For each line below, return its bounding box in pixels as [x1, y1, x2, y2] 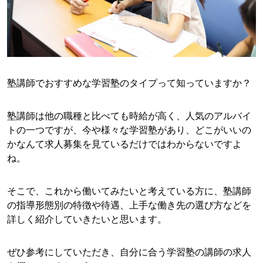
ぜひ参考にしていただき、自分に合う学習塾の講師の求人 [7, 246, 251, 258]
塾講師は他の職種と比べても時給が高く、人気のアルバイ [7, 110, 251, 122]
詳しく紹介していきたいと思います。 [7, 213, 167, 225]
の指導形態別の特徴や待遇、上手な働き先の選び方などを [7, 199, 251, 211]
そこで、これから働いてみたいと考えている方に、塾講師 [7, 185, 251, 197]
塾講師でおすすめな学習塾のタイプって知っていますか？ [7, 77, 251, 89]
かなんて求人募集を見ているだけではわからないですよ [7, 138, 242, 150]
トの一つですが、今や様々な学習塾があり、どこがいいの [7, 124, 251, 136]
